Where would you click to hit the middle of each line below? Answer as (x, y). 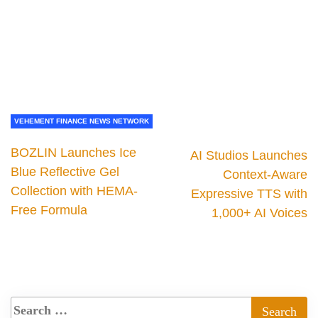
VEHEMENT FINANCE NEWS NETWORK (82, 121)
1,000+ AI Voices (259, 213)
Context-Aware (265, 174)
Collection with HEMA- (74, 191)
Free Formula (49, 210)
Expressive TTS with (249, 193)
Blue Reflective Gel (65, 171)
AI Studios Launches (249, 155)
